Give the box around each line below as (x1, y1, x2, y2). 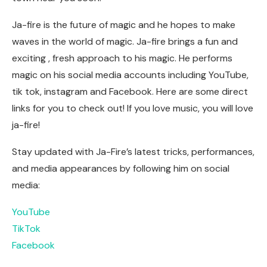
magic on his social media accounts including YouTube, (12, 69, 249, 82)
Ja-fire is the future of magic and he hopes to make (12, 18, 235, 32)
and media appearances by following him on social (12, 162, 229, 175)
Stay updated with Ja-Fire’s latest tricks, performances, (12, 145, 254, 159)
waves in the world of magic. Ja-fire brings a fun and (12, 35, 238, 48)
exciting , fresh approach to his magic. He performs (12, 52, 232, 65)
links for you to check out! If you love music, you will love (12, 102, 253, 115)
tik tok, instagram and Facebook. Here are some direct (12, 85, 248, 98)
